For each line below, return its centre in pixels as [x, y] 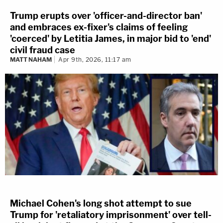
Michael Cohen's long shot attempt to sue [101, 204]
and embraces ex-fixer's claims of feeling [99, 27]
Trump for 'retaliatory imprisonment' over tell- [111, 215]
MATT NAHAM [31, 59]
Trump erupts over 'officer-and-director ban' [106, 15]
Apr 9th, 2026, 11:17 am [95, 59]
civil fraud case [43, 50]
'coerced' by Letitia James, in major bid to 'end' [111, 38]
